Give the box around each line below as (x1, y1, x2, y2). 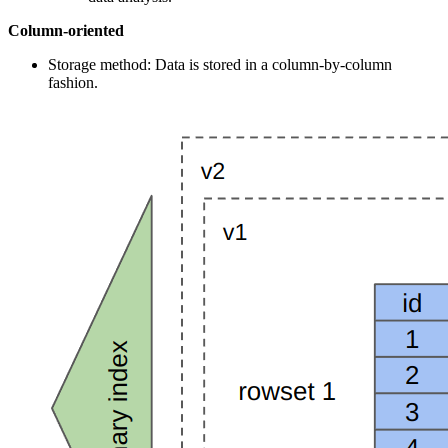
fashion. (48, 73, 98, 91)
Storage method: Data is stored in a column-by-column (48, 55, 392, 73)
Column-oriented (8, 21, 124, 39)
